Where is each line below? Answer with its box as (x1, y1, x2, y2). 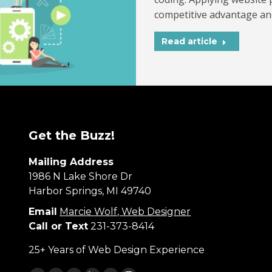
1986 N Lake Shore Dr (29, 170, 133, 182)
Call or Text (29, 220, 89, 232)
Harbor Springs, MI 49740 (29, 185, 152, 197)
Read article (161, 36, 217, 47)
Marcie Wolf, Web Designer (59, 205, 191, 217)
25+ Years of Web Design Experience (29, 243, 205, 256)
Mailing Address (29, 155, 114, 168)
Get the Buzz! (29, 127, 115, 143)
